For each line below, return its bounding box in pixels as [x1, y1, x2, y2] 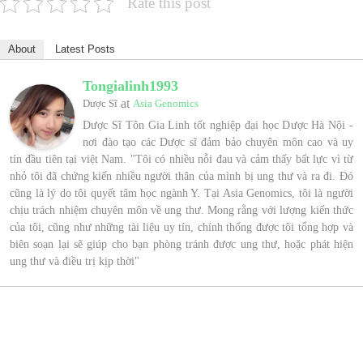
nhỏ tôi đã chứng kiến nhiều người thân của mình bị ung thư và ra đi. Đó [10, 170, 353, 183]
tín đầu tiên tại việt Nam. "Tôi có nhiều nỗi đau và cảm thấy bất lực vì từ [10, 153, 353, 166]
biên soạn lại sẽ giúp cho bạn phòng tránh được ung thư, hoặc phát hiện [10, 238, 353, 251]
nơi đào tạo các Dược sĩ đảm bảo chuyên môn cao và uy [83, 136, 353, 149]
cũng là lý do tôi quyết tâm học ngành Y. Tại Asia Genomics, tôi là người [10, 187, 353, 200]
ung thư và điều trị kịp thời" [10, 255, 139, 268]
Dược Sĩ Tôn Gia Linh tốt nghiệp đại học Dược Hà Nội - [83, 119, 353, 132]
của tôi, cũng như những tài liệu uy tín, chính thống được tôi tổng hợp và [10, 221, 353, 234]
